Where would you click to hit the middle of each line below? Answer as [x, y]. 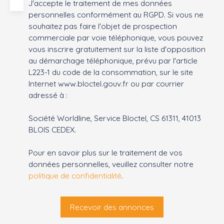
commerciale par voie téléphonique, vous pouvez [116, 38]
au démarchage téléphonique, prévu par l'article [113, 61]
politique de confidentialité [75, 176]
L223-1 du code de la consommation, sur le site [111, 72]
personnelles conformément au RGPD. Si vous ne [116, 15]
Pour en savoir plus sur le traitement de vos [105, 153]
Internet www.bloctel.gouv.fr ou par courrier [106, 84]
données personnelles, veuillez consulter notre [111, 164]
